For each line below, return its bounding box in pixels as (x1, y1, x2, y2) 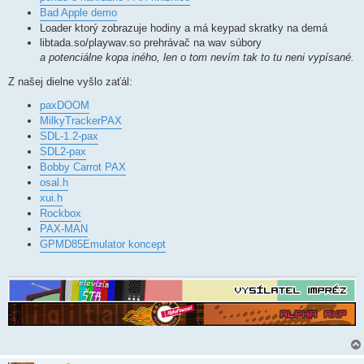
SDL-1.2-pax (40, 129, 98, 142)
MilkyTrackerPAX (40, 114, 122, 127)
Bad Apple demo (40, 6, 117, 19)
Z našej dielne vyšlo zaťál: (8, 76, 132, 89)
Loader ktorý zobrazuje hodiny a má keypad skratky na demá (40, 22, 327, 35)
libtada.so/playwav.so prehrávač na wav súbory (40, 37, 262, 50)
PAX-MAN (40, 222, 88, 235)
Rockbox (40, 206, 81, 219)
